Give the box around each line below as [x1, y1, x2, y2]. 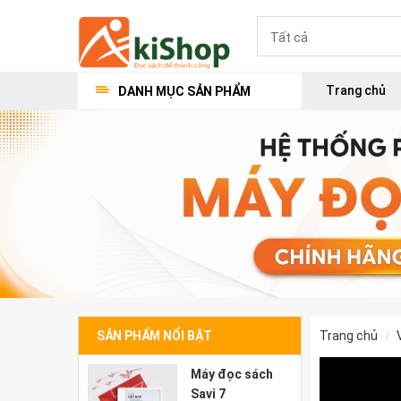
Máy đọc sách [191, 367, 273, 381]
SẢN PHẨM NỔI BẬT [97, 328, 212, 343]
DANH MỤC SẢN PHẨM [118, 84, 251, 98]
